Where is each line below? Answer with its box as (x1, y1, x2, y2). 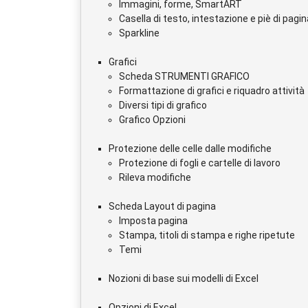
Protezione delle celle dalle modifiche (109, 142, 272, 154)
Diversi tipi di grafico (119, 99, 207, 111)
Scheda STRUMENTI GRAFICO (119, 70, 250, 82)
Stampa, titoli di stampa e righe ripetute (119, 229, 295, 241)
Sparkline (119, 27, 159, 38)
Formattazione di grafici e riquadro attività (119, 85, 305, 96)
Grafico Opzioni (119, 113, 186, 125)
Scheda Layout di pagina (109, 200, 216, 212)
